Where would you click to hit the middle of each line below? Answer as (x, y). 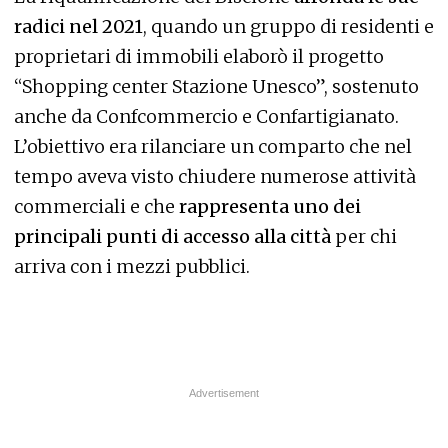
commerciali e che (94, 207)
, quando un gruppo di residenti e (288, 27)
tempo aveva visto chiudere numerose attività (215, 177)
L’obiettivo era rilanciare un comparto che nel (213, 147)
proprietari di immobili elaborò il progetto (199, 57)
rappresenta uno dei (268, 207)
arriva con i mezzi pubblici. (132, 267)
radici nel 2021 (78, 27)
